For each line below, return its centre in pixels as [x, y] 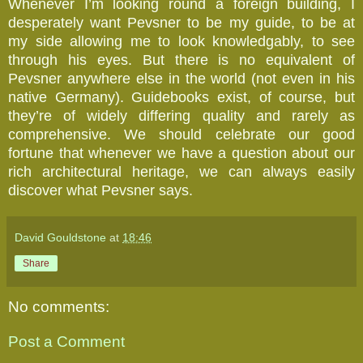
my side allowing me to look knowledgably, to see [181, 41]
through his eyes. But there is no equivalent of [181, 60]
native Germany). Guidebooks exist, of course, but [181, 97]
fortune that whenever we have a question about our [181, 153]
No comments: [59, 306]
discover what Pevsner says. [100, 190]
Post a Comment [66, 342]
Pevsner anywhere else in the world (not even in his [181, 78]
